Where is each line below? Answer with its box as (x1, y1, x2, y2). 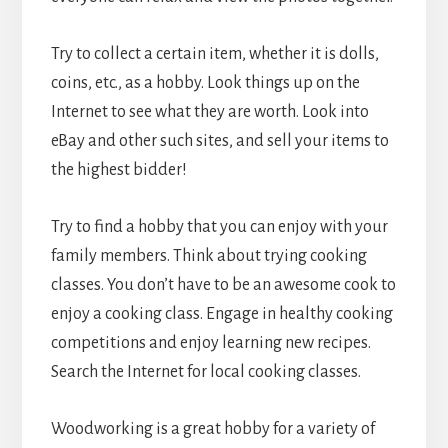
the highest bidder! (50, 161, 187, 180)
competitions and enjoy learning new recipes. (50, 334, 371, 353)
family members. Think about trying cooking (50, 247, 367, 266)
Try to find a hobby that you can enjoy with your (50, 218, 388, 237)
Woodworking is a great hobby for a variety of (50, 420, 375, 439)
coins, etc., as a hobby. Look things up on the (50, 74, 360, 93)
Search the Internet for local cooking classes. (50, 363, 361, 382)
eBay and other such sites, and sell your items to (50, 132, 389, 151)
